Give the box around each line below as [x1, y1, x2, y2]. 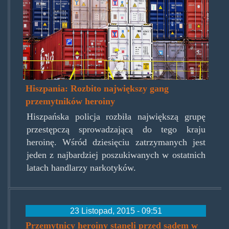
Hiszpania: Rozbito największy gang [26, 83, 169, 94]
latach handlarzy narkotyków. [26, 162, 136, 173]
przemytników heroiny [26, 96, 116, 106]
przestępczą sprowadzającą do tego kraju [26, 124, 205, 134]
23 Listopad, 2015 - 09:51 [70, 205, 162, 215]
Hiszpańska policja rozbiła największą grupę [26, 111, 205, 122]
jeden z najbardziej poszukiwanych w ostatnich [26, 149, 205, 160]
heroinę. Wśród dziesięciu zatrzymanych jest [26, 136, 205, 147]
